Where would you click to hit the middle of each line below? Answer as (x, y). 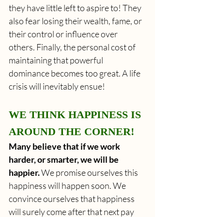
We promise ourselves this (90, 172)
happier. (24, 172)
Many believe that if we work (65, 146)
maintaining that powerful (57, 60)
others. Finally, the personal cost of (73, 47)
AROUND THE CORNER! (71, 131)
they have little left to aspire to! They (76, 8)
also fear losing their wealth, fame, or (76, 21)
